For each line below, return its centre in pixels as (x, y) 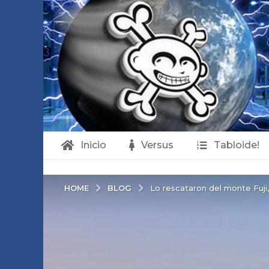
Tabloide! (236, 145)
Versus (157, 145)
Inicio (93, 145)
